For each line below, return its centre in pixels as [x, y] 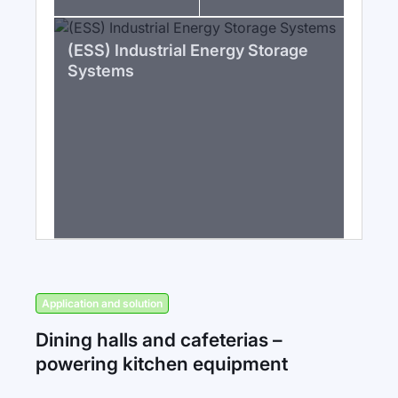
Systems [101, 71]
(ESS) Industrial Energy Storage [188, 50]
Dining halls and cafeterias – [159, 340]
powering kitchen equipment [162, 364]
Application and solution [102, 303]
